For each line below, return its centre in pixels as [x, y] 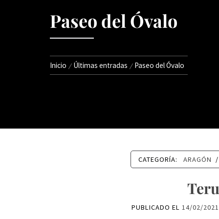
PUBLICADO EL [157, 207]
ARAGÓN [197, 159]
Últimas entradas [100, 65]
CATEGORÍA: [159, 159]
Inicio [58, 65]
